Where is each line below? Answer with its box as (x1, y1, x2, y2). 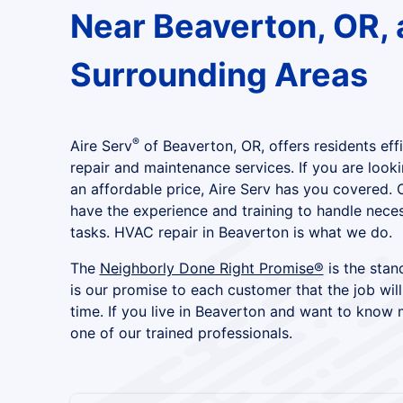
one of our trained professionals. (69, 324, 292, 342)
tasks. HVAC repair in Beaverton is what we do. (69, 223, 392, 241)
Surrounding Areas (69, 55, 368, 94)
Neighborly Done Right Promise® (99, 259, 324, 277)
